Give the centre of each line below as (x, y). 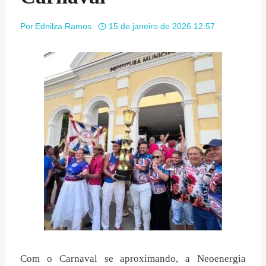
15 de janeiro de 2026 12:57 (161, 26)
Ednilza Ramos (64, 26)
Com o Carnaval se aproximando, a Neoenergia (133, 258)
